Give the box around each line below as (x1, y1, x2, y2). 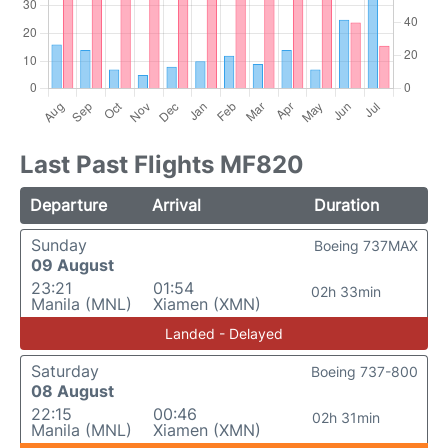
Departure (30, 195, 107, 216)
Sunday (31, 235, 87, 256)
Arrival (152, 195, 202, 216)
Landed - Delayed (165, 325, 283, 343)
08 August (31, 381, 114, 402)
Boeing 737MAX (314, 237, 418, 255)
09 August (31, 255, 114, 276)
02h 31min (311, 409, 380, 427)
